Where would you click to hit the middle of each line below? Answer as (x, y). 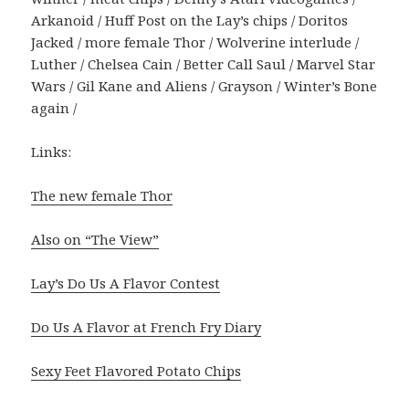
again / (54, 107)
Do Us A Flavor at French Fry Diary (147, 326)
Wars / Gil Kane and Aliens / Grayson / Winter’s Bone (204, 85)
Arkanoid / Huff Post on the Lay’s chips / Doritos (190, 20)
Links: (52, 151)
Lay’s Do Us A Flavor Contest (126, 283)
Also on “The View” (95, 239)
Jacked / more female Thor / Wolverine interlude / (195, 42)
